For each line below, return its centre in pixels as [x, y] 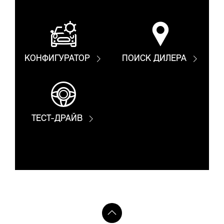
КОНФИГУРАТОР [57, 59]
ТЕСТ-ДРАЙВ [57, 119]
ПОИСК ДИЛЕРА [154, 59]
